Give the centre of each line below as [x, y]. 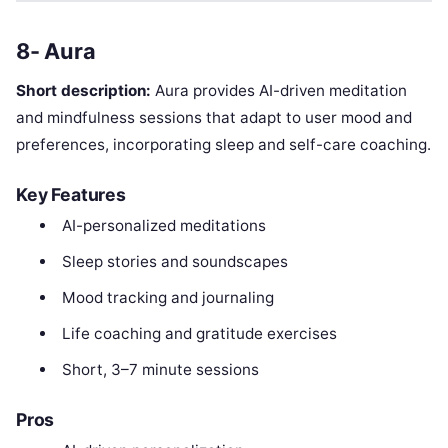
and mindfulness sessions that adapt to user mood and [214, 118]
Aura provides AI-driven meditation [279, 91]
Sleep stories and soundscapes [174, 262]
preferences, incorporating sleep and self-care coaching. [223, 145]
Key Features [71, 195]
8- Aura [56, 51]
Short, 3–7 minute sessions [160, 370]
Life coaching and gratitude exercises [199, 334]
